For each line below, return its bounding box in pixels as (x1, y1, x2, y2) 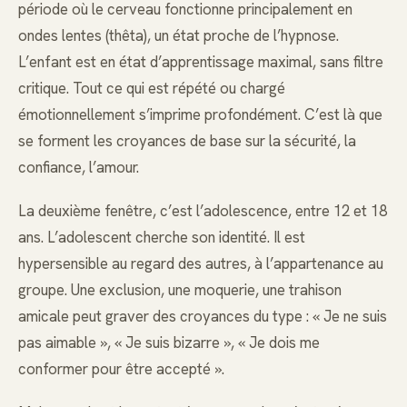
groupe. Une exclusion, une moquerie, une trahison (18, 279, 342, 300)
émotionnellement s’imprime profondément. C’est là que (18, 104, 382, 124)
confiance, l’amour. (18, 156, 139, 177)
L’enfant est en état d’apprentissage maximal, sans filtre (18, 51, 383, 72)
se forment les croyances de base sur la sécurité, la (18, 130, 356, 151)
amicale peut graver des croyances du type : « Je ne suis (18, 305, 387, 326)
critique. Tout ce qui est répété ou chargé (18, 77, 285, 98)
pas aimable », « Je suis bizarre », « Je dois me (18, 332, 320, 352)
